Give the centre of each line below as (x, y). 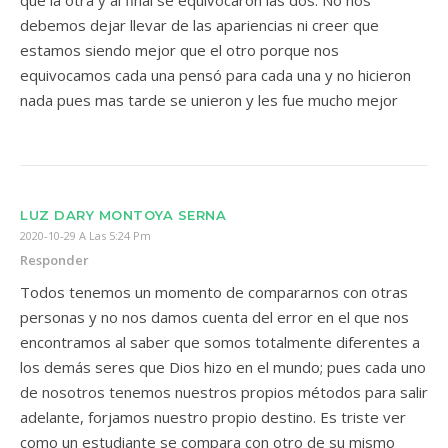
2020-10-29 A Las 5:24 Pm (85, 235)
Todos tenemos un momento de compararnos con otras (214, 292)
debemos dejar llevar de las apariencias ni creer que (199, 25)
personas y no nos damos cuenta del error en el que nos (214, 317)
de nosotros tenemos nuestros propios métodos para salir (224, 392)
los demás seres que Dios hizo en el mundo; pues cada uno (223, 367)
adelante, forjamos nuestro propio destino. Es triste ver (213, 417)
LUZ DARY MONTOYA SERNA (123, 215)
